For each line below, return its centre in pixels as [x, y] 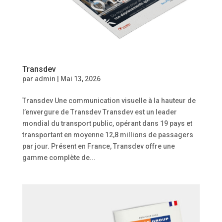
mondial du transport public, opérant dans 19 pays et [107, 123]
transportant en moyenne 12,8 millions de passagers [108, 135]
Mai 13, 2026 [80, 79]
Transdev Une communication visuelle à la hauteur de [109, 100]
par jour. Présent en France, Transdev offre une [98, 146]
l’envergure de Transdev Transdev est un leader [99, 112]
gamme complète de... [59, 157]
